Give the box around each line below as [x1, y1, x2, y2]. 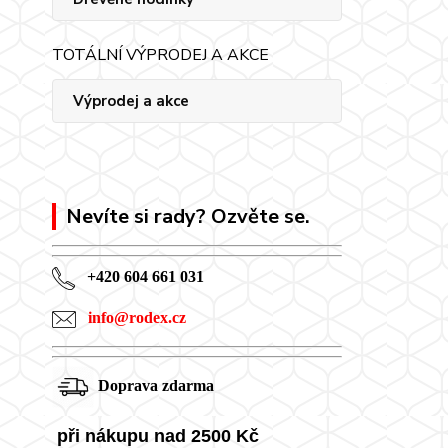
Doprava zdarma [94, 376, 214, 394]
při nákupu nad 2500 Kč [52, 425, 259, 446]
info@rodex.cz [88, 308, 186, 326]
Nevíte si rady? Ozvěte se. [66, 203, 310, 230]
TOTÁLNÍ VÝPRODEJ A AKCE [52, 44, 269, 66]
